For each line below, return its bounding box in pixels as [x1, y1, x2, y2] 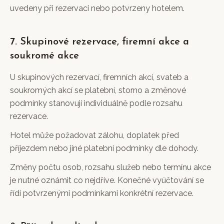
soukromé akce [10, 51, 79, 61]
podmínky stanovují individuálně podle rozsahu [10, 98, 182, 108]
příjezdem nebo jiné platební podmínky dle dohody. [10, 143, 198, 153]
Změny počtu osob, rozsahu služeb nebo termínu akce [10, 162, 211, 172]
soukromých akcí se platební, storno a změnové [10, 85, 186, 95]
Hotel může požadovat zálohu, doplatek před [10, 130, 179, 140]
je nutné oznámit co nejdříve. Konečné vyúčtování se [10, 175, 204, 185]
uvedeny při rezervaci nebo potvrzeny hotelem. [10, 3, 184, 13]
